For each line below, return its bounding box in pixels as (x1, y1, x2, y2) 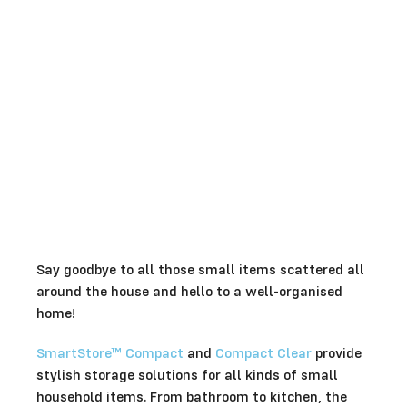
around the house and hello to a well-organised (36, 282, 342, 300)
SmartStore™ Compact (36, 343, 184, 362)
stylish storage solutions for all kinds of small (36, 365, 338, 383)
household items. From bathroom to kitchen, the (36, 387, 347, 405)
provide (312, 343, 362, 362)
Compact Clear (215, 343, 312, 362)
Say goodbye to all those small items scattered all (36, 260, 364, 278)
